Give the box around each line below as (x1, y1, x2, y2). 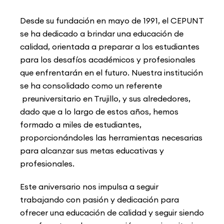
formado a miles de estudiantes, (20, 119, 141, 130)
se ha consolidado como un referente (20, 80, 162, 91)
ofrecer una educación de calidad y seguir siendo (20, 207, 204, 218)
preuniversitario (22, 93, 83, 104)
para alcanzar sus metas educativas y (20, 145, 164, 156)
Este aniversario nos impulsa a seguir (20, 181, 158, 192)
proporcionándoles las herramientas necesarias (20, 132, 202, 143)
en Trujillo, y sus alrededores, (83, 93, 190, 104)
